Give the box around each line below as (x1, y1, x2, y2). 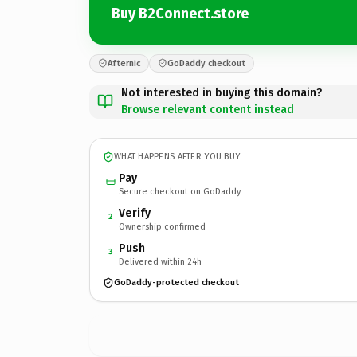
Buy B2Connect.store (112, 5, 249, 22)
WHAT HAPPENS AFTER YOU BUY (114, 151, 241, 162)
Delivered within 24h (119, 256, 202, 267)
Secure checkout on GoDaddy (119, 186, 241, 197)
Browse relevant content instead (121, 102, 294, 116)
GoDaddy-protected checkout (114, 277, 239, 288)
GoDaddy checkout (167, 57, 245, 69)
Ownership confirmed (119, 221, 206, 232)
